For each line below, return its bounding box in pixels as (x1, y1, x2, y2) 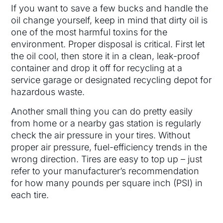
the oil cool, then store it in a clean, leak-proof (11, 51, 200, 62)
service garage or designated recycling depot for (11, 75, 212, 86)
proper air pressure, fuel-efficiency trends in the (11, 141, 208, 152)
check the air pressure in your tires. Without (11, 129, 191, 140)
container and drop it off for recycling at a (11, 63, 183, 74)
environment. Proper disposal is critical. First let (11, 39, 205, 50)
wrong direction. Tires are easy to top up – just (11, 153, 203, 164)
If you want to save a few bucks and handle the (11, 3, 209, 14)
